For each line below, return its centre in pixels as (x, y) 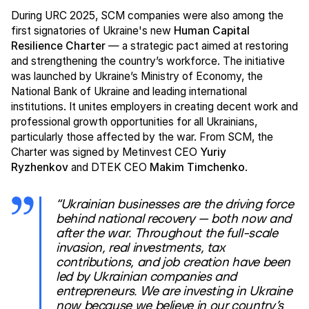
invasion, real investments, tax (140, 247)
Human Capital (211, 30)
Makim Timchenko (197, 167)
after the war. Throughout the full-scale (167, 232)
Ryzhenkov (39, 167)
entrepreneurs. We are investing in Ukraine (174, 290)
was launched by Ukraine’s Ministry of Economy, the (137, 76)
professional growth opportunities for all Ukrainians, (134, 121)
